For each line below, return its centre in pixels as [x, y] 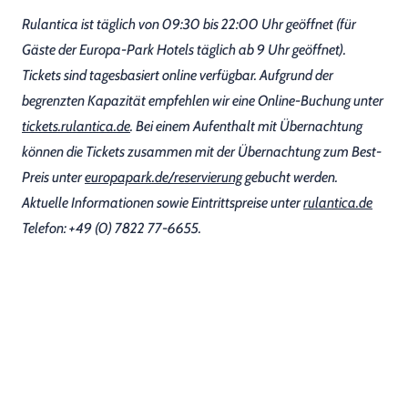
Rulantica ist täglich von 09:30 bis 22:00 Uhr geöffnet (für [189, 24]
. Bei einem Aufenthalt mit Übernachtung [246, 126]
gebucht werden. [290, 177]
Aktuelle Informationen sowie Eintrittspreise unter [163, 203]
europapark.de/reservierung [163, 177]
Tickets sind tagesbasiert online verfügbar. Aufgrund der [178, 75]
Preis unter [53, 177]
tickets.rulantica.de [76, 126]
